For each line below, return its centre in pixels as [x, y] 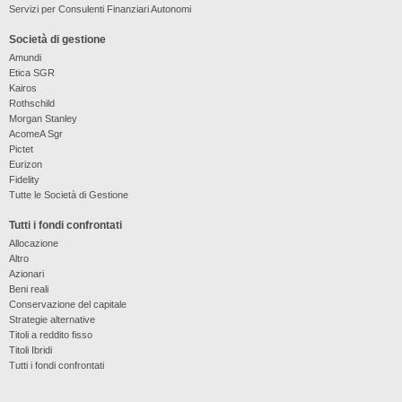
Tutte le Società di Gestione [68, 195]
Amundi [25, 58]
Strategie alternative [52, 320]
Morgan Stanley [43, 119]
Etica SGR [31, 73]
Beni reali [28, 289]
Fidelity [24, 180]
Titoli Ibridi [30, 350]
